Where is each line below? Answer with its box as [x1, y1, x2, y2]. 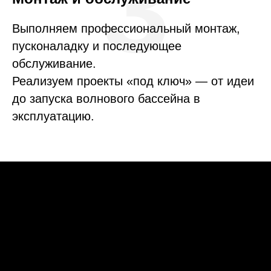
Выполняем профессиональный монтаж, [12, 22, 240, 36]
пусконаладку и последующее [12, 39, 181, 53]
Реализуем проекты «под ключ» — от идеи [12, 74, 254, 88]
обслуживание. [12, 57, 96, 71]
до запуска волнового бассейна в [12, 92, 200, 106]
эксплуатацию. [12, 109, 94, 123]
